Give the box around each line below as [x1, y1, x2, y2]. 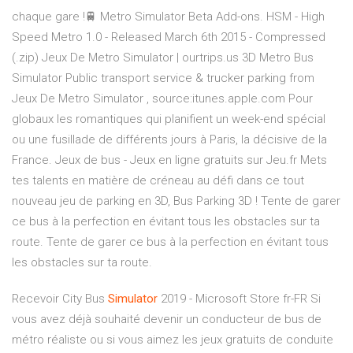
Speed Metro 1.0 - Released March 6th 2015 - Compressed [12, 30, 325, 45]
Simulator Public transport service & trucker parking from [12, 71, 314, 86]
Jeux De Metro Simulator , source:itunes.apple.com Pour [12, 91, 313, 106]
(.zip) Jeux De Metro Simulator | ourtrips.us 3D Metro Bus [12, 50, 314, 65]
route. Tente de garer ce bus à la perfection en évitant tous [12, 235, 329, 250]
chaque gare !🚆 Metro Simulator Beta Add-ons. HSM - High [12, 9, 325, 24]
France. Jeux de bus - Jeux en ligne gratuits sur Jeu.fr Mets [12, 153, 327, 168]
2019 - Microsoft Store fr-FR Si [158, 292, 321, 307]
